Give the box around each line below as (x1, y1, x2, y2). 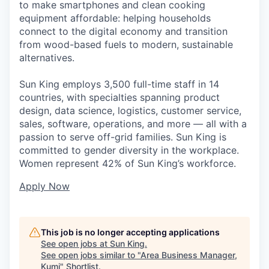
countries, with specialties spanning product (19, 91, 220, 103)
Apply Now (19, 180, 70, 192)
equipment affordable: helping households (19, 12, 211, 24)
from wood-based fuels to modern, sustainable (19, 38, 233, 50)
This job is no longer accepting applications (41, 227, 220, 237)
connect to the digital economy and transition (19, 25, 228, 37)
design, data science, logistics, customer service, (19, 104, 241, 116)
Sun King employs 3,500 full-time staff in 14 (19, 78, 219, 90)
